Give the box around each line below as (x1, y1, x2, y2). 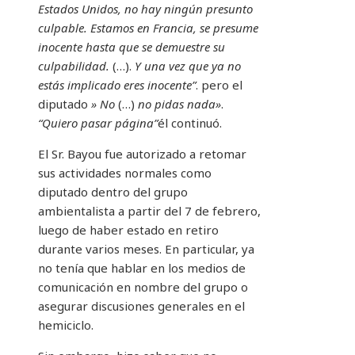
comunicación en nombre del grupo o (38, 278, 248, 295)
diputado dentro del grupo (38, 183, 188, 200)
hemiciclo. (38, 316, 94, 333)
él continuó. (158, 114, 222, 131)
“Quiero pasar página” (38, 114, 158, 131)
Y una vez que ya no (132, 57, 241, 74)
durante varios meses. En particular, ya (38, 240, 254, 257)
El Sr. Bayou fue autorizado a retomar (38, 145, 246, 162)
